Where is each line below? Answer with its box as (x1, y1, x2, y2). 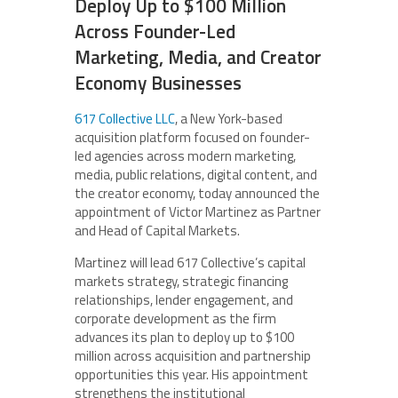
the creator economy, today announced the (75, 183, 320, 203)
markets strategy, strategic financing (75, 271, 288, 291)
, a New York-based (175, 108, 283, 129)
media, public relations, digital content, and (75, 164, 317, 185)
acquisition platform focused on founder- (75, 127, 310, 147)
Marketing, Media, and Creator (75, 43, 322, 71)
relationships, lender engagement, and (75, 290, 293, 310)
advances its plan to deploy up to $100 (75, 327, 294, 347)
